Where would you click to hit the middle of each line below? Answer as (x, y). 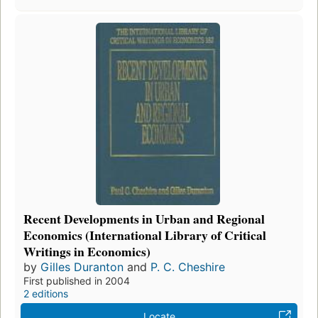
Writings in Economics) (87, 251)
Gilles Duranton (82, 267)
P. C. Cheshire (188, 267)
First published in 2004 (77, 280)
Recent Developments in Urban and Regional (144, 218)
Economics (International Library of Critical (145, 235)
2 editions (46, 293)
